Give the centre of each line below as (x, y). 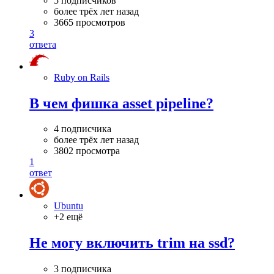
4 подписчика (83, 129)
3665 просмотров (90, 22)
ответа (43, 44)
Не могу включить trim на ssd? (132, 243)
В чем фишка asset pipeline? (121, 103)
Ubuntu (68, 206)
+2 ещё (68, 217)
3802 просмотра (87, 151)
